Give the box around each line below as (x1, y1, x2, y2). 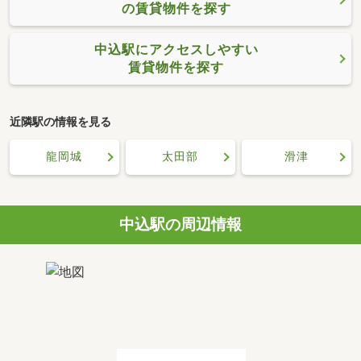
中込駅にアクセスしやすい (93, 41, 259, 57)
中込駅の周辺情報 (119, 214, 242, 234)
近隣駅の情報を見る (10, 115, 111, 130)
